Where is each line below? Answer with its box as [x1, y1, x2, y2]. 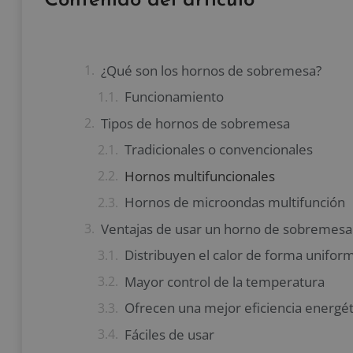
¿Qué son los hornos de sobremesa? [101, 61, 321, 80]
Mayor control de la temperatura [124, 272, 325, 291]
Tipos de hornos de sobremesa [101, 113, 290, 132]
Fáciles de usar [124, 325, 214, 344]
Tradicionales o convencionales [124, 140, 313, 159]
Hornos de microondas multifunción [124, 193, 345, 212]
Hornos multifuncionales [124, 166, 275, 185]
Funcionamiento [124, 87, 224, 106]
